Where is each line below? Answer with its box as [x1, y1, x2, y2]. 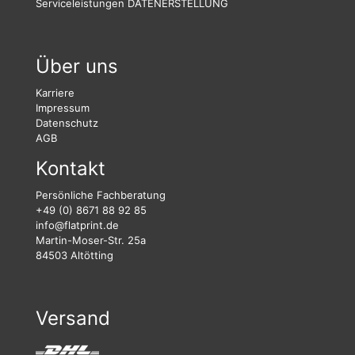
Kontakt [36, 157, 105, 181]
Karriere [36, 86, 74, 100]
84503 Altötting [36, 249, 113, 262]
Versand [36, 307, 110, 330]
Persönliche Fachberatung [36, 189, 166, 202]
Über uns [36, 55, 118, 78]
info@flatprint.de [36, 219, 119, 232]
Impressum [36, 101, 90, 115]
